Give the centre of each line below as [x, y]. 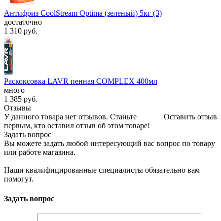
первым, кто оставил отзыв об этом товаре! [77, 126]
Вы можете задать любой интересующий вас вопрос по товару [110, 144]
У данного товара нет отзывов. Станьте [70, 117]
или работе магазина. [40, 152]
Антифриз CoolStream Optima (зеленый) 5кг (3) [83, 13]
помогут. [19, 179]
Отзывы [18, 108]
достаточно [23, 22]
